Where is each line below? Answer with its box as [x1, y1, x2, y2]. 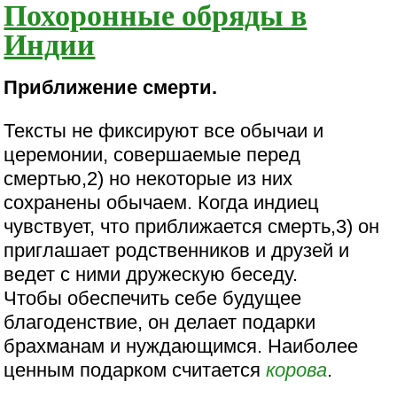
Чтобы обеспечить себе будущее [4, 287, 302, 310]
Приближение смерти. [4, 76, 218, 99]
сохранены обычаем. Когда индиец [4, 191, 320, 214]
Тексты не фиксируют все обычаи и [4, 120, 324, 143]
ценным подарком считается [4, 359, 267, 382]
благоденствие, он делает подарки [4, 311, 316, 334]
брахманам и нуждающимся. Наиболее [4, 335, 359, 358]
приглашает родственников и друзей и [4, 239, 350, 262]
